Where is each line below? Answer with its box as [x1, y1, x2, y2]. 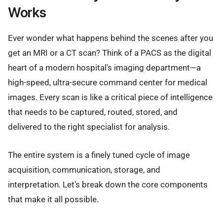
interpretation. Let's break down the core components [8, 179, 208, 189]
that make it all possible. [8, 194, 99, 204]
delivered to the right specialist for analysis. [8, 122, 170, 132]
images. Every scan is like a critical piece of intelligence [8, 92, 213, 103]
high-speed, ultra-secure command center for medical [8, 77, 207, 88]
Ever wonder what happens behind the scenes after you [8, 33, 213, 43]
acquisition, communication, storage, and [8, 164, 160, 175]
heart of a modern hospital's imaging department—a [8, 63, 201, 73]
